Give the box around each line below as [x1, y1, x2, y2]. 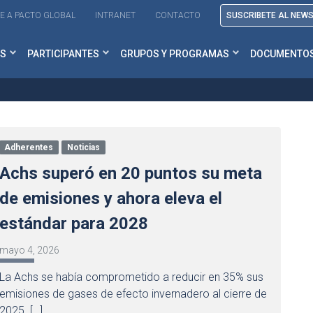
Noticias [67, 143, 101, 152]
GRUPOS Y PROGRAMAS [120, 48, 229, 59]
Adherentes [4, 143, 54, 152]
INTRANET [95, 10, 136, 20]
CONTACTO [155, 10, 201, 20]
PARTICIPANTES [27, 48, 99, 59]
